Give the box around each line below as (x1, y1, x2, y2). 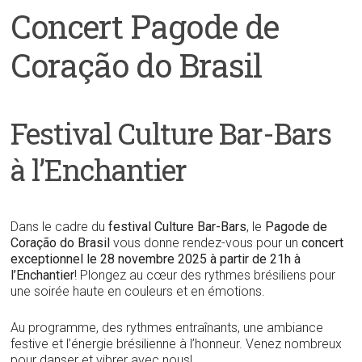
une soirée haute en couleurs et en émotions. (11, 283, 266, 299)
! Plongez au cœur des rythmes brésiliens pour (74, 267, 336, 283)
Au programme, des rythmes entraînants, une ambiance (11, 319, 324, 335)
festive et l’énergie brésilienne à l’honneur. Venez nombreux (11, 335, 343, 351)
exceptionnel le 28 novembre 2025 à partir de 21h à (11, 250, 301, 267)
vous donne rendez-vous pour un (110, 234, 302, 250)
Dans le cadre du (11, 218, 109, 234)
